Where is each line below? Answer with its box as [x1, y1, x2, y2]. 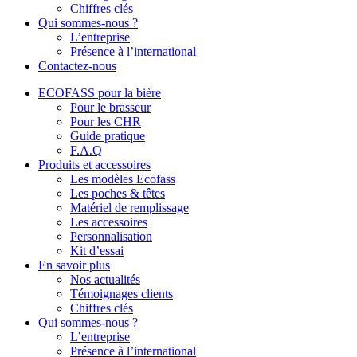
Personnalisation [70, 229, 152, 243]
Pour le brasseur [70, 100, 151, 114]
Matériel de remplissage [70, 201, 189, 214]
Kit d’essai [70, 244, 124, 257]
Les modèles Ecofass [70, 172, 175, 186]
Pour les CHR [70, 115, 141, 128]
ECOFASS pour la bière [38, 86, 161, 100]
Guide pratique [70, 129, 145, 143]
